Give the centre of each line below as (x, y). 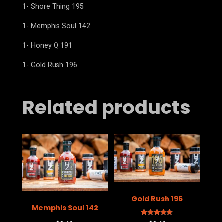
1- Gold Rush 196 (50, 65)
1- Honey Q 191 (47, 46)
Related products (106, 108)
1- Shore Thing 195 (53, 6)
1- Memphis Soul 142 (56, 26)
